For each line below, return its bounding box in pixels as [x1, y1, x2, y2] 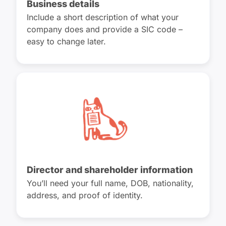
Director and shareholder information [27, 164, 193, 175]
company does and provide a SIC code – [27, 24, 183, 34]
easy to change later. [27, 36, 106, 46]
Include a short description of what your [27, 12, 179, 22]
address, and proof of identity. [27, 190, 143, 200]
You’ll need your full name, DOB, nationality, [27, 178, 194, 188]
